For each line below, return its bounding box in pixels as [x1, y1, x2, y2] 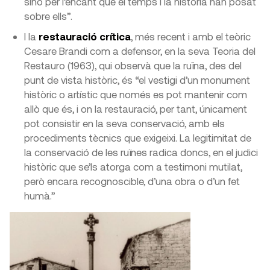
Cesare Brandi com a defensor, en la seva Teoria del [24, 45, 256, 57]
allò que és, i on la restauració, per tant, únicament [24, 102, 247, 115]
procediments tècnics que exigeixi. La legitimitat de [24, 131, 251, 144]
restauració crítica [39, 30, 131, 43]
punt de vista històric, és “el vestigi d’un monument [24, 74, 250, 86]
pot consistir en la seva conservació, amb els [24, 117, 225, 130]
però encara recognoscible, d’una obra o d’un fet [24, 175, 240, 187]
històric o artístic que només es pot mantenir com [24, 88, 247, 101]
